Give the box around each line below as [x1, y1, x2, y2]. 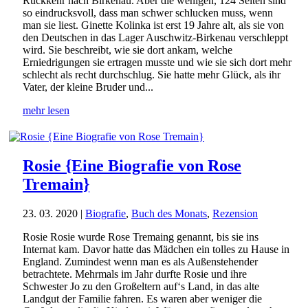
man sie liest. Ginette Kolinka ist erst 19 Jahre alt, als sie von [23, 19, 284, 32]
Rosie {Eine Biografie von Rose [23, 157, 241, 175]
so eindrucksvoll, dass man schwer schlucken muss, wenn [23, 7, 273, 19]
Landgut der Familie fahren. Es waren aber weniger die [23, 293, 262, 305]
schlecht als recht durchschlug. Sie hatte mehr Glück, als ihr [23, 69, 280, 81]
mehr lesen [23, 104, 69, 117]
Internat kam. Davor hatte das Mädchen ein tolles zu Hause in [23, 243, 289, 256]
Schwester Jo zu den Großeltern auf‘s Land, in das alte [23, 280, 259, 293]
